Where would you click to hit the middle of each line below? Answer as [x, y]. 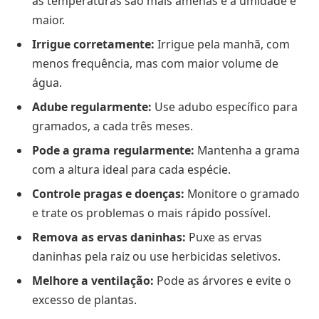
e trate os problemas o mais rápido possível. [151, 213]
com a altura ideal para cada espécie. [131, 169]
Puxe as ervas [224, 237]
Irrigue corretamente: [93, 44]
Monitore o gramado [242, 193]
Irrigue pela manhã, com [222, 44]
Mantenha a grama [247, 150]
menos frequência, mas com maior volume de [155, 63]
